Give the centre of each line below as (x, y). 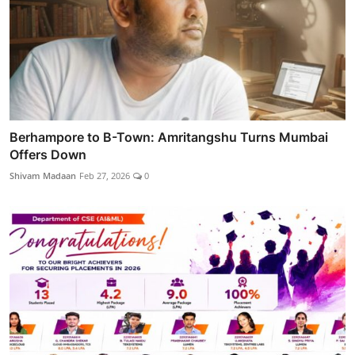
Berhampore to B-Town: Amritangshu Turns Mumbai (169, 137)
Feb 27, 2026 (105, 176)
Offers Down (48, 155)
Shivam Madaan (43, 176)
